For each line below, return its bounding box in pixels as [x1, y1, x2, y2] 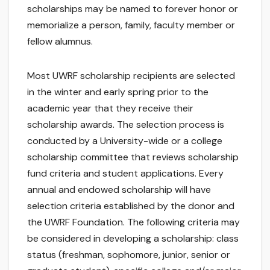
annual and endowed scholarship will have [27, 183, 211, 196]
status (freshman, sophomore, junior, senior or [27, 248, 230, 262]
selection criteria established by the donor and [27, 199, 234, 213]
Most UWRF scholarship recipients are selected [27, 69, 235, 83]
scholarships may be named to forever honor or [27, 2, 238, 16]
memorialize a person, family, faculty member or [27, 19, 235, 32]
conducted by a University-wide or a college [27, 134, 222, 148]
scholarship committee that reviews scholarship [27, 151, 239, 164]
